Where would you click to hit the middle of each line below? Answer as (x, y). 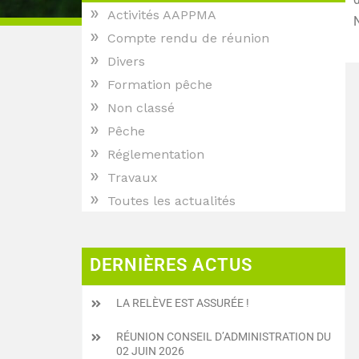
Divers (126, 61)
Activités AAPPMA (162, 15)
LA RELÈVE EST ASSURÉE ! (183, 303)
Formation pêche (160, 85)
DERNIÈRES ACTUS (171, 264)
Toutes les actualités (171, 201)
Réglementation (156, 154)
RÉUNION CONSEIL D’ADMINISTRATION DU (224, 336)
